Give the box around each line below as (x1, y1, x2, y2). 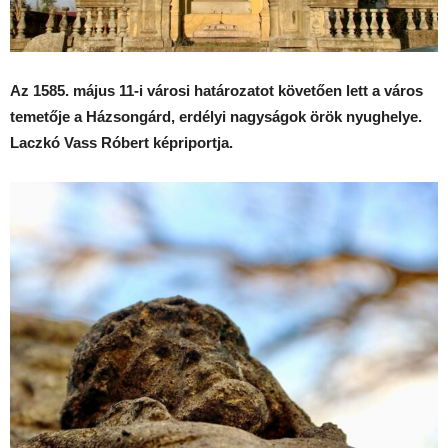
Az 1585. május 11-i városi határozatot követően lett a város (10, 82, 423, 100)
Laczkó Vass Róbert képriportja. (10, 134, 233, 152)
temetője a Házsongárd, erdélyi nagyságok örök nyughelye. (10, 108, 422, 126)
